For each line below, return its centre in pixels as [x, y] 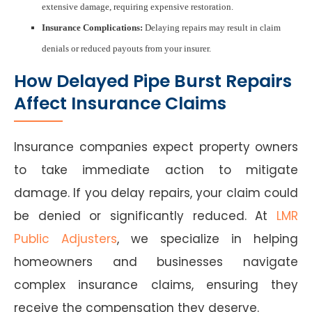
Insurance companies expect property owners [156, 147]
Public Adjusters [65, 239]
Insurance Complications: [92, 27]
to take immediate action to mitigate [156, 170]
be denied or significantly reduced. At [145, 216]
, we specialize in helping [208, 239]
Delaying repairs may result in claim [212, 27]
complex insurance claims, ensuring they [156, 284]
